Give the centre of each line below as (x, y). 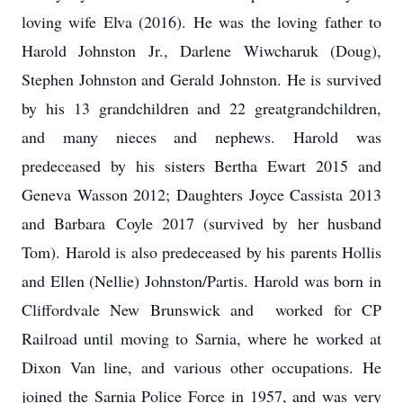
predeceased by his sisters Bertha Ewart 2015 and (201, 166)
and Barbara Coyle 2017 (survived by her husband (201, 223)
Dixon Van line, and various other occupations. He (201, 367)
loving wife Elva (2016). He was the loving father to (201, 22)
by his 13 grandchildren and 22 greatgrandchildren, (201, 108)
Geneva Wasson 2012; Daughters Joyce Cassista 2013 (201, 194)
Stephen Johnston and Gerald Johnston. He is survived (201, 79)
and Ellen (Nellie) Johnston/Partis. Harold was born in (201, 281)
